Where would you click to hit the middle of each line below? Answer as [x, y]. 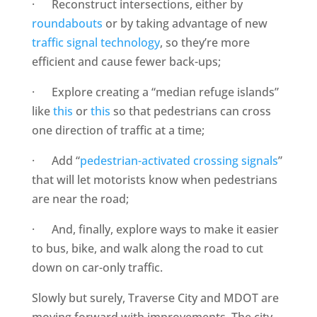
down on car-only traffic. [97, 267]
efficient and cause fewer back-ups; [126, 62]
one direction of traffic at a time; [118, 130]
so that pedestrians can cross [192, 111]
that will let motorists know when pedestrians [154, 180]
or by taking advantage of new [185, 23]
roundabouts [67, 23]
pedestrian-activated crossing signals [179, 161]
